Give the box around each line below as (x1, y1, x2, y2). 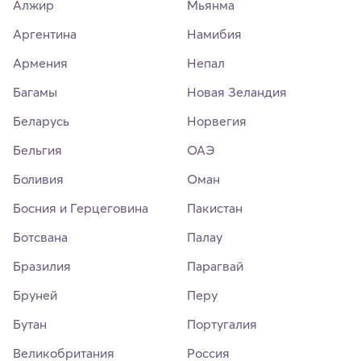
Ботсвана (13, 229, 68, 246)
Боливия (13, 171, 64, 188)
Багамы (13, 84, 57, 101)
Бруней (13, 287, 57, 304)
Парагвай (187, 258, 243, 275)
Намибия (187, 26, 242, 43)
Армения (13, 55, 68, 72)
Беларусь (13, 113, 69, 130)
